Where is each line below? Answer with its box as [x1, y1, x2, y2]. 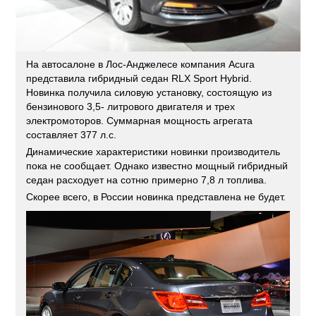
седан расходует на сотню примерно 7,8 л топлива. [26, 174, 270, 186]
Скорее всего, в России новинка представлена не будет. [26, 190, 286, 202]
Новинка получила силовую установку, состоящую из [26, 86, 272, 98]
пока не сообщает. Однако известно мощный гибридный [26, 159, 288, 171]
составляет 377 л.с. [26, 128, 117, 140]
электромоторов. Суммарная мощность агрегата [26, 114, 253, 126]
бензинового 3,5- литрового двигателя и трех [26, 100, 236, 112]
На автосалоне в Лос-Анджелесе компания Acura [26, 58, 255, 70]
